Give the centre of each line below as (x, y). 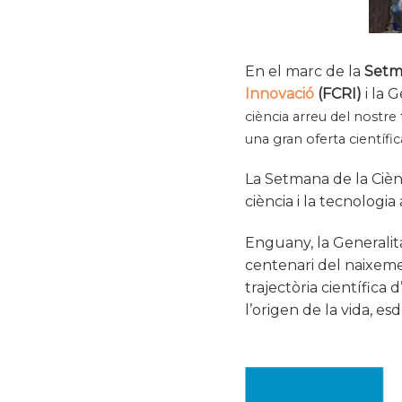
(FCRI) (339, 93)
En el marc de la (304, 71)
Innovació (279, 93)
